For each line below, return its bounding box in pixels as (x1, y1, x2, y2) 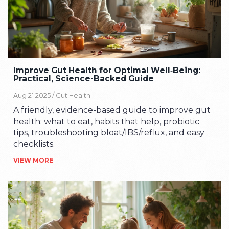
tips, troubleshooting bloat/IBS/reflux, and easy (13, 127, 205, 138)
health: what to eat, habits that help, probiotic (13, 116, 200, 126)
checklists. (13, 139, 55, 149)
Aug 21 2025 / (13, 91, 56, 99)
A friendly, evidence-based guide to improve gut (13, 105, 211, 115)
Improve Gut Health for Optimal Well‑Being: (13, 65, 201, 76)
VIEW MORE (13, 156, 54, 164)
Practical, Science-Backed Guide (13, 74, 154, 84)
